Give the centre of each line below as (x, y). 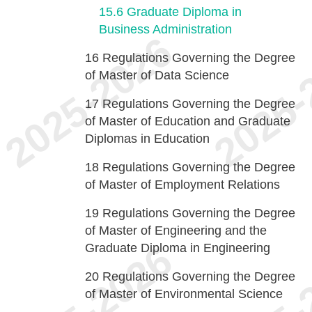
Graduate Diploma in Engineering (178, 248)
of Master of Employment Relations (182, 185)
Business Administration (165, 29)
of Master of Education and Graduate (188, 121)
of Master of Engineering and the (176, 231)
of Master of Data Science (157, 75)
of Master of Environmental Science (184, 294)
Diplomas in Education (147, 139)
